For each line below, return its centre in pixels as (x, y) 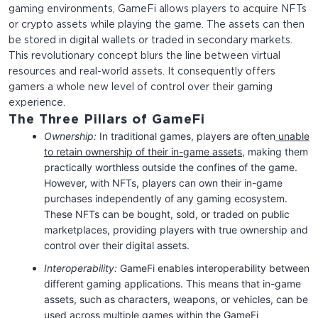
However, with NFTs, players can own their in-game (163, 183)
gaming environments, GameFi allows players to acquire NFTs (158, 10)
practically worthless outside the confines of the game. (171, 168)
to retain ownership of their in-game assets (143, 152)
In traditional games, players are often (186, 136)
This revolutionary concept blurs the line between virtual (144, 56)
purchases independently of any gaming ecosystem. (166, 199)
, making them (275, 152)
